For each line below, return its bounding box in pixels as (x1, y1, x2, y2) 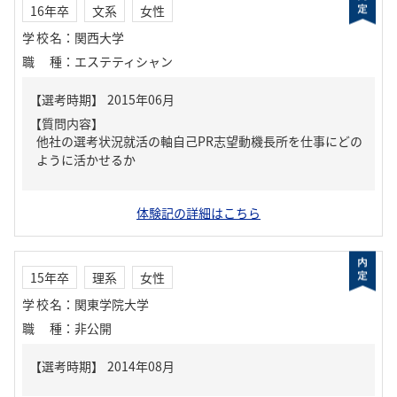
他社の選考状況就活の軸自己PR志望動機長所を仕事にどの (36, 132, 362, 150)
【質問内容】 (29, 114, 104, 132)
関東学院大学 (74, 295, 149, 313)
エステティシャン (74, 52, 173, 70)
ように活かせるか (36, 151, 136, 168)
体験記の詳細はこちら (136, 204, 261, 222)
